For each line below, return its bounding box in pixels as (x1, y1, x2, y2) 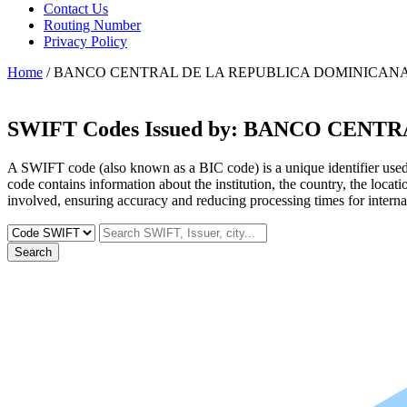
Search (15, 244, 52, 259)
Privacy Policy (44, 33, 127, 49)
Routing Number (44, 16, 141, 33)
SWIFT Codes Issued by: (7, 116, 243, 141)
